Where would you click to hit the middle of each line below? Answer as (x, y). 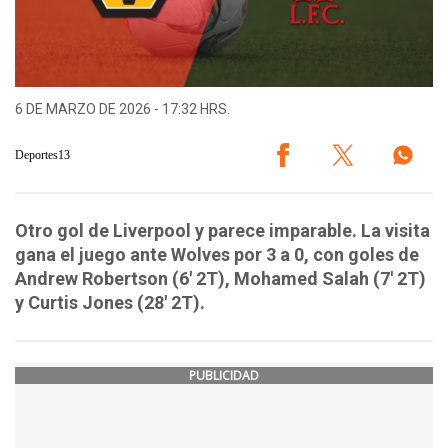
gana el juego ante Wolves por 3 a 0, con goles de (217, 255)
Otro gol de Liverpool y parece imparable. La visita (222, 231)
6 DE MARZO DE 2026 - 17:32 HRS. (122, 109)
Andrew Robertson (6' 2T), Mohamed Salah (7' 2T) (220, 279)
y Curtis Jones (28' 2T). (110, 303)
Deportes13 (42, 154)
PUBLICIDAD (224, 376)
